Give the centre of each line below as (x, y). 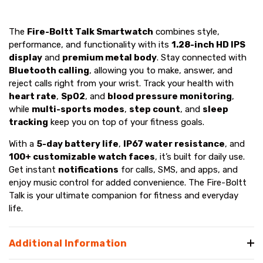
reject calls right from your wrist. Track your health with (121, 83)
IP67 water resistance (174, 144)
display (26, 57)
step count (155, 109)
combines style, (186, 31)
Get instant (33, 169)
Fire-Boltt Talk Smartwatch (90, 31)
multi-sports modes (78, 109)
